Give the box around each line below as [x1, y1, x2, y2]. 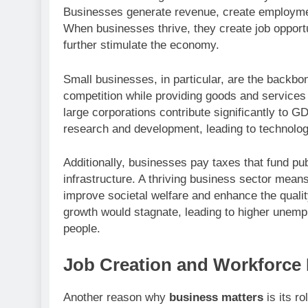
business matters [169, 290, 263, 304]
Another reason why [63, 290, 169, 304]
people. [63, 222, 100, 236]
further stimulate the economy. [63, 38, 219, 52]
